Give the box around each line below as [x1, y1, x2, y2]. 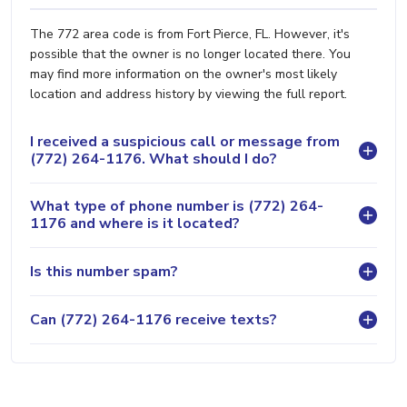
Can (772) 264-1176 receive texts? [30, 309, 277, 330]
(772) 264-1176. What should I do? [30, 149, 277, 170]
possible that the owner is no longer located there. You [30, 45, 351, 64]
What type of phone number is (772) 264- [30, 196, 323, 217]
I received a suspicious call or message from [30, 132, 340, 153]
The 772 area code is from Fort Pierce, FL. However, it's [30, 25, 350, 44]
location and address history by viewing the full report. [30, 85, 347, 104]
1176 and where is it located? [30, 213, 240, 234]
